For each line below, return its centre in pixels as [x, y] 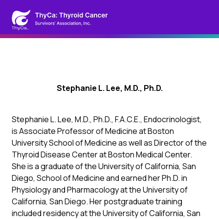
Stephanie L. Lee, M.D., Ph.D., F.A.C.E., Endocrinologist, [107, 119]
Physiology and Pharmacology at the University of [100, 190]
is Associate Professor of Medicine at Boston [93, 131]
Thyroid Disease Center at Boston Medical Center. [102, 154]
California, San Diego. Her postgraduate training [97, 201]
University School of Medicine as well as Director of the [109, 143]
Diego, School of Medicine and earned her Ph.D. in [99, 178]
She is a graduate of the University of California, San [104, 166]
